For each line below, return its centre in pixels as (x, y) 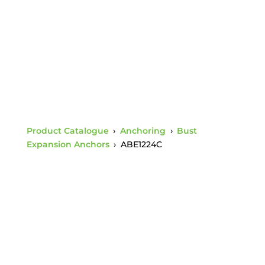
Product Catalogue (67, 131)
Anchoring (143, 131)
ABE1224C (141, 144)
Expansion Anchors (68, 144)
